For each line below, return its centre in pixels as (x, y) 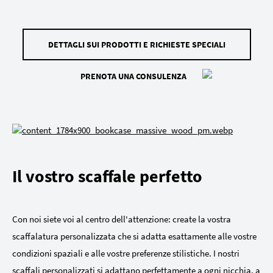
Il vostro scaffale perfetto (107, 176)
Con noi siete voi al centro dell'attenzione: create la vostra (122, 219)
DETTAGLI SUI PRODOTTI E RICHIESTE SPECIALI (136, 45)
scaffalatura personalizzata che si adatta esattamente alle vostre (134, 236)
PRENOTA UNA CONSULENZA (133, 76)
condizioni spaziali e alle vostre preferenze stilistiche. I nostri (126, 253)
